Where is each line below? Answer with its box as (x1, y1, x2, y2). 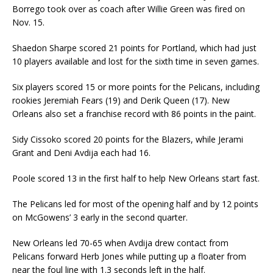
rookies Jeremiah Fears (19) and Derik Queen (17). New (12, 94, 230, 107)
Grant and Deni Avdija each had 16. (12, 147, 151, 159)
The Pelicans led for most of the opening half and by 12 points (12, 198, 258, 210)
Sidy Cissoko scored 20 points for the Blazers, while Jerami (12, 133, 243, 146)
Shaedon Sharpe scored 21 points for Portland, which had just (12, 42, 257, 54)
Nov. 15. (12, 16, 44, 29)
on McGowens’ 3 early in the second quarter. (12, 211, 188, 224)
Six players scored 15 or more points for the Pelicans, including (12, 81, 260, 93)
